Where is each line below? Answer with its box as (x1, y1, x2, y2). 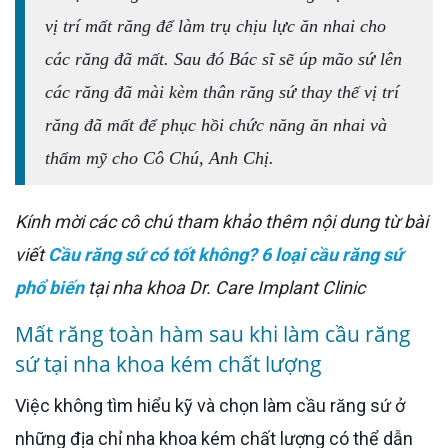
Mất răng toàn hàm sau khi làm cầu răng (15, 319, 411, 348)
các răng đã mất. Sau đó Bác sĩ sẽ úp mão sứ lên (45, 48, 402, 69)
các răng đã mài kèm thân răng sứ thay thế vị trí (45, 81, 399, 102)
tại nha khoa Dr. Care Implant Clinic (84, 276, 365, 298)
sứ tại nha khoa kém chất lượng (15, 349, 322, 378)
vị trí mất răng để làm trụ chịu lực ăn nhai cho (45, 15, 386, 36)
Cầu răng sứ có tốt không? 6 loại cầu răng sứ (48, 243, 403, 265)
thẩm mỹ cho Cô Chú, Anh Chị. (45, 147, 274, 168)
